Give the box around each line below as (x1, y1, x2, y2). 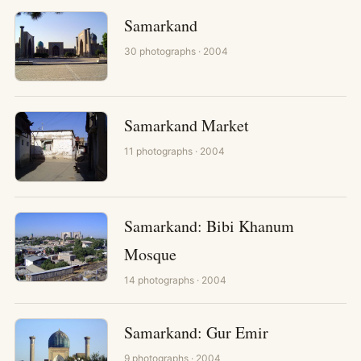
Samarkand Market (124, 114, 249, 136)
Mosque (124, 243, 176, 265)
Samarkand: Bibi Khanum (124, 214, 294, 237)
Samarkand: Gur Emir (124, 321, 268, 343)
